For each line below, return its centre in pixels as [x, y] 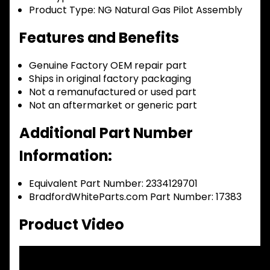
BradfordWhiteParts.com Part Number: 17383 [135, 196]
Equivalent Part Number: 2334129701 [113, 183]
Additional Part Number [106, 133]
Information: [66, 155]
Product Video [72, 224]
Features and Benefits [99, 37]
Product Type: [62, 10]
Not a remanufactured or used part [113, 92]
